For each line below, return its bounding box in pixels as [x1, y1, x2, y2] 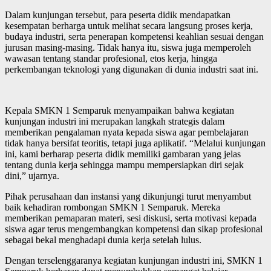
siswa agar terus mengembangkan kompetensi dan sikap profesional [5, 223, 263, 234]
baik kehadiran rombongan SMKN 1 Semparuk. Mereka [5, 201, 220, 212]
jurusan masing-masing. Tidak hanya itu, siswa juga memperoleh [5, 42, 251, 53]
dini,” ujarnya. [5, 170, 59, 181]
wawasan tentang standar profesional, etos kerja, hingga [5, 53, 217, 64]
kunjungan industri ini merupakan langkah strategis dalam [5, 116, 224, 126]
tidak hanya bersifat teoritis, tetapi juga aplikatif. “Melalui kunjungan [5, 137, 266, 148]
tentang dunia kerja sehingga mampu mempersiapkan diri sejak [5, 159, 244, 170]
